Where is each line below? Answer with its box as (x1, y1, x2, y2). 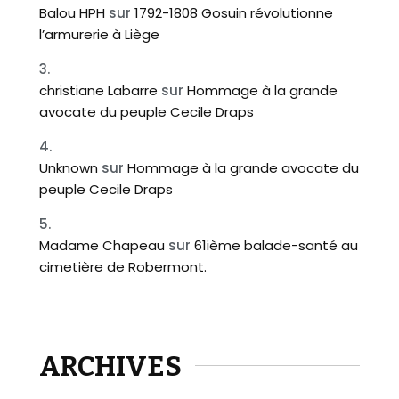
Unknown (38, 159, 98, 177)
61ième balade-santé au (193, 236, 358, 255)
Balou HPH (38, 4, 105, 22)
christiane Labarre (38, 81, 158, 100)
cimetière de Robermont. (38, 257, 207, 276)
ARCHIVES (38, 350, 182, 383)
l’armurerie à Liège (38, 25, 159, 44)
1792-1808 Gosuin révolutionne (134, 4, 333, 22)
